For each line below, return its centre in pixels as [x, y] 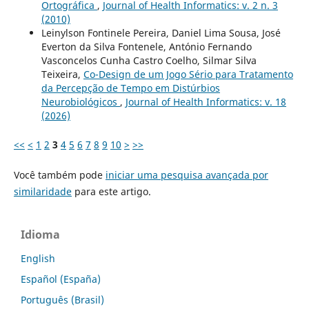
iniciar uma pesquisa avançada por [187, 175]
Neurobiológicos [80, 101]
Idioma [40, 234]
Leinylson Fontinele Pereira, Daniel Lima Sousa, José [161, 32]
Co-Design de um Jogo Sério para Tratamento [188, 74]
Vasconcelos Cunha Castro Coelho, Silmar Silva [149, 60]
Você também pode [59, 175]
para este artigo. [111, 191]
